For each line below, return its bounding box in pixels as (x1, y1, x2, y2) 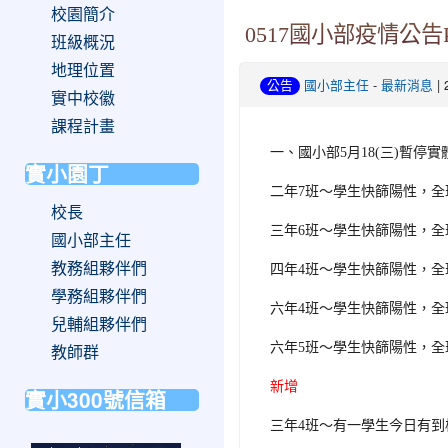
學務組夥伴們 (50, 288, 147, 304)
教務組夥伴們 (50, 260, 147, 276)
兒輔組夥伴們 (50, 316, 147, 332)
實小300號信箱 (24, 385, 166, 414)
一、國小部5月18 (270, 144, 375, 160)
